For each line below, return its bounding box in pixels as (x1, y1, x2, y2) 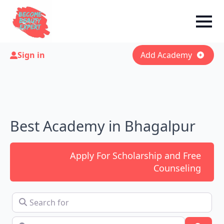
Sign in (17, 49, 45, 60)
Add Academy (140, 49, 192, 60)
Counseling (153, 162, 201, 174)
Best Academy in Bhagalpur (10, 116, 195, 135)
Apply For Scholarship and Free (70, 149, 201, 161)
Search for (11, 192, 51, 203)
